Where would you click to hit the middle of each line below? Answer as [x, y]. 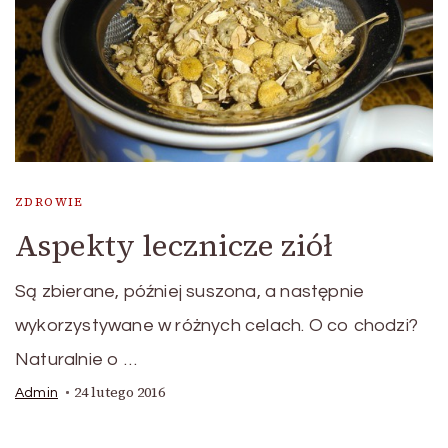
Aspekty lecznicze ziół [174, 246]
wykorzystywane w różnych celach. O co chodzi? [216, 326]
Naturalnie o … [76, 360]
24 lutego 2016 [119, 393]
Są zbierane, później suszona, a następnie [190, 292]
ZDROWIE [49, 202]
